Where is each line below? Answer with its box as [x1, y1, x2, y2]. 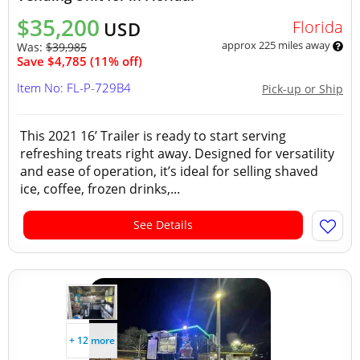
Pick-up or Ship [262, 81, 343, 96]
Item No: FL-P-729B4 [17, 80, 131, 96]
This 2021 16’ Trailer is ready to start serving [20, 127, 286, 145]
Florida [292, 16, 343, 38]
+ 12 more [68, 333, 115, 347]
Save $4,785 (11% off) [17, 53, 142, 69]
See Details [133, 217, 193, 232]
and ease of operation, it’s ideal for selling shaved [20, 162, 318, 180]
